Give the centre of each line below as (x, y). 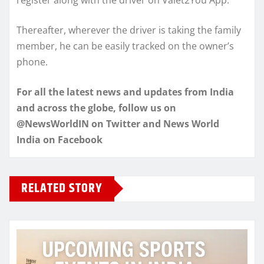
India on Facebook (60, 139)
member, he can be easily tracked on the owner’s (125, 46)
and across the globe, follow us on (96, 108)
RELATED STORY (62, 188)
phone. (32, 62)
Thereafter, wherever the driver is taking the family (129, 30)
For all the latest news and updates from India (125, 92)
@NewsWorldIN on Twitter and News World (118, 123)
